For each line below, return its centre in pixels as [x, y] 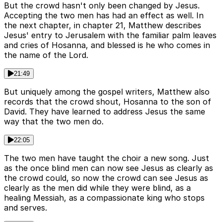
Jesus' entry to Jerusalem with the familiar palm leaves [110, 35]
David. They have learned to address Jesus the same [105, 112]
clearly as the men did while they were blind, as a [97, 188]
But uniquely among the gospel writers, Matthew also [107, 92]
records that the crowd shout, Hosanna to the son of [108, 102]
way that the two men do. [54, 122]
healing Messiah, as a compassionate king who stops [104, 198]
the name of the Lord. [46, 55]
